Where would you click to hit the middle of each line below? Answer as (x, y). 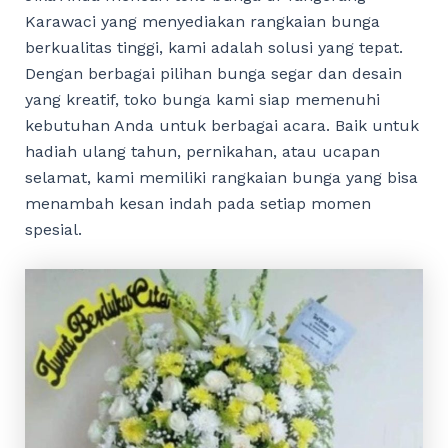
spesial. (53, 230)
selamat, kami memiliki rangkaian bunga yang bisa (221, 178)
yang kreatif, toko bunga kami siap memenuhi (202, 100)
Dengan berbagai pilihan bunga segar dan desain (213, 74)
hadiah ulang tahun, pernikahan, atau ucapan (202, 152)
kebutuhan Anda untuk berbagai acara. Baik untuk (221, 126)
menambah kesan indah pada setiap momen (197, 204)
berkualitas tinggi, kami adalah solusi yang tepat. (213, 48)
